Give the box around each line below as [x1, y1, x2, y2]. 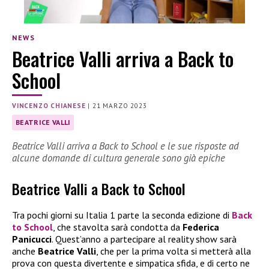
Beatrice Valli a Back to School [12, 177, 186, 199]
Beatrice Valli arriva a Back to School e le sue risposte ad [12, 139, 239, 153]
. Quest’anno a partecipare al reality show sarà [52, 232, 237, 245]
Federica [183, 220, 219, 233]
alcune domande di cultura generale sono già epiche [12, 151, 225, 165]
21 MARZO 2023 [92, 101, 147, 110]
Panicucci [12, 232, 52, 245]
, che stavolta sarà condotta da [53, 220, 183, 233]
